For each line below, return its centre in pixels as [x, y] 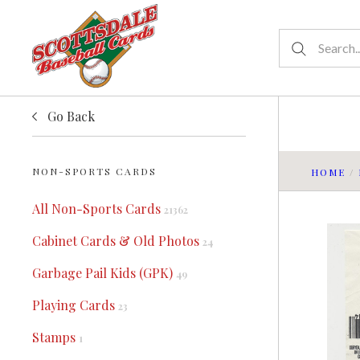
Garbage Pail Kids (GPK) [104, 273]
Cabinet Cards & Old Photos [117, 241]
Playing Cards [75, 305]
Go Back [71, 116]
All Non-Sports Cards [98, 209]
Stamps [55, 337]
